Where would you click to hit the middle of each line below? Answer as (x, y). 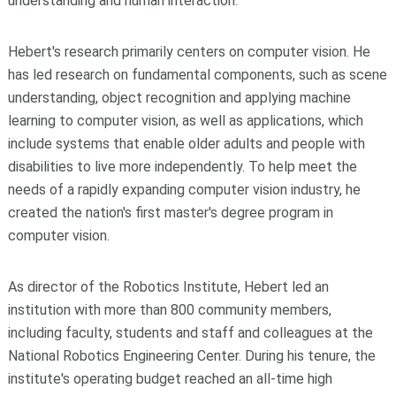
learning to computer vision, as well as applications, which (185, 120)
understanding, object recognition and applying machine (179, 97)
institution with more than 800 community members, (169, 309)
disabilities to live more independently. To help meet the (182, 166)
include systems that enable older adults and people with (186, 143)
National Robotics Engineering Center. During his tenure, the (191, 355)
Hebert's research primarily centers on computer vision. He (189, 51)
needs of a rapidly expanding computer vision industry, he (184, 189)
